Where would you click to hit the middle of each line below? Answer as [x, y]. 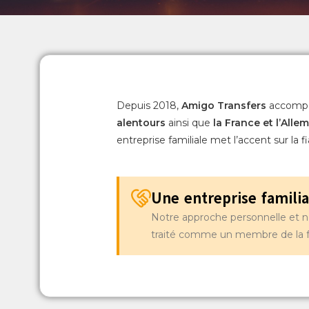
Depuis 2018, [149, 105]
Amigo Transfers [223, 105]
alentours [141, 122]
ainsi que [189, 122]
